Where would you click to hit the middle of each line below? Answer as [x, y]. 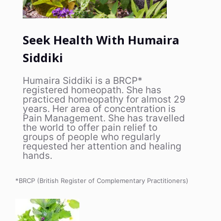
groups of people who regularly [92, 137]
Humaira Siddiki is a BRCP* [83, 80]
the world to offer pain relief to [90, 127]
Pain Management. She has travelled [104, 118]
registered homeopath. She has [92, 90]
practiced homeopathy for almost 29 [104, 99]
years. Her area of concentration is [99, 109]
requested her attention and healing [102, 146]
